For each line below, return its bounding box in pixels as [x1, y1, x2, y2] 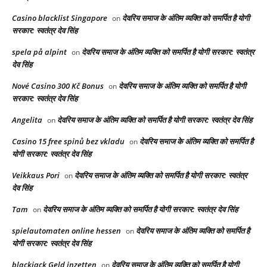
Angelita [12, 114, 42, 125]
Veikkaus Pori [12, 169, 60, 181]
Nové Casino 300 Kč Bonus [12, 80, 104, 91]
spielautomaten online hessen [12, 225, 121, 236]
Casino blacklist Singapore [12, 12, 107, 23]
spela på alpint [12, 46, 67, 57]
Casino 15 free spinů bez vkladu [12, 135, 125, 147]
